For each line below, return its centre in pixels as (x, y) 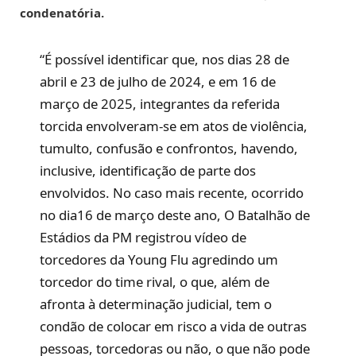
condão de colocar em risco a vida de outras (174, 326)
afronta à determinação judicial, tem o (156, 304)
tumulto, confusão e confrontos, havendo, (169, 148)
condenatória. (62, 13)
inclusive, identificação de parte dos (148, 170)
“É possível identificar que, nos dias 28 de (165, 59)
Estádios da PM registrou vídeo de (143, 237)
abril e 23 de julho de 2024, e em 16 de (158, 81)
